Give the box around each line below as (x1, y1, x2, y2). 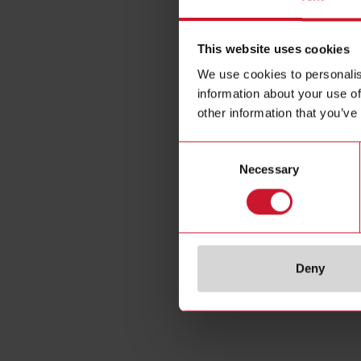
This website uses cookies (197, 42, 350, 56)
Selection (178, 163, 227, 177)
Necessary (239, 162, 299, 176)
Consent (178, 143, 223, 158)
